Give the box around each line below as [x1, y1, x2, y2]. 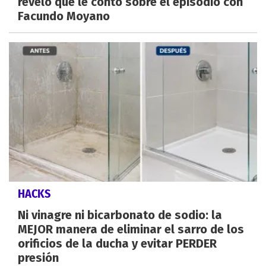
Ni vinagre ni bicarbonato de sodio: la [18, 208, 222, 223]
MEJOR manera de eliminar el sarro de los [18, 222, 244, 237]
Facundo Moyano [18, 8, 110, 23]
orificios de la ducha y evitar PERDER [18, 236, 217, 251]
